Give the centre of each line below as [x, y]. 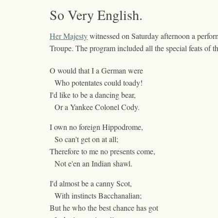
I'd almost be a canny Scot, [91, 183]
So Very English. [96, 15]
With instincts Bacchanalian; [96, 196]
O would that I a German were [96, 71]
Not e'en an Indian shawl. [91, 163]
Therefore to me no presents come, [102, 151]
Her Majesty [69, 36]
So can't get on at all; [84, 139]
